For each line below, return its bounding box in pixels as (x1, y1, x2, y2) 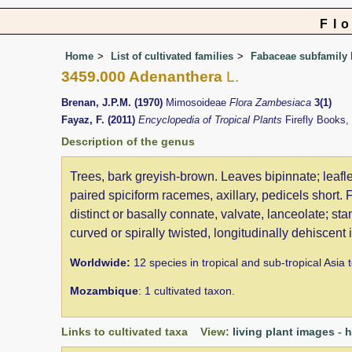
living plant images (233, 324, 335, 338)
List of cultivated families (111, 49, 233, 62)
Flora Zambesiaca (229, 97, 314, 109)
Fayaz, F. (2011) (61, 113, 138, 126)
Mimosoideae (166, 97, 229, 109)
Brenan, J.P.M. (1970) (61, 97, 166, 109)
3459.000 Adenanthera (61, 68, 222, 85)
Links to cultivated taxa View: (61, 324, 233, 338)
